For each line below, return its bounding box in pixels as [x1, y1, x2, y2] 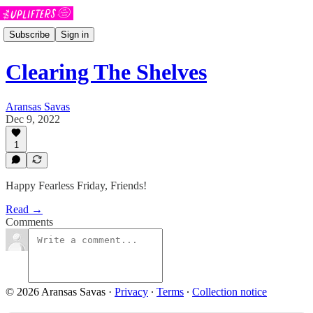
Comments [6, 216, 53, 228]
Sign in [61, 29, 89, 40]
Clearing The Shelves [6, 59, 207, 85]
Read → [6, 203, 43, 215]
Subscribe [9, 29, 50, 40]
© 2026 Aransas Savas [6, 286, 105, 298]
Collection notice [192, 286, 267, 298]
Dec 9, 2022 [6, 112, 60, 125]
